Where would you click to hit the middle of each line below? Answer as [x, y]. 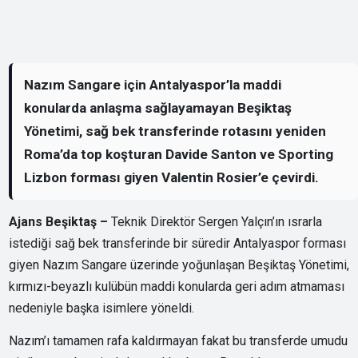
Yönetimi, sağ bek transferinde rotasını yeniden [175, 131]
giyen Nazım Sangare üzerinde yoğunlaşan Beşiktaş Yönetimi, [179, 265]
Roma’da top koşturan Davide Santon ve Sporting [179, 154]
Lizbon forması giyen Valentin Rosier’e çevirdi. [172, 177]
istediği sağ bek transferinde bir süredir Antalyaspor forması [178, 243]
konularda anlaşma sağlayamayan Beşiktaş [158, 107]
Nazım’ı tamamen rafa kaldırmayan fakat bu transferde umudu [179, 340]
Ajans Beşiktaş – [60, 221]
